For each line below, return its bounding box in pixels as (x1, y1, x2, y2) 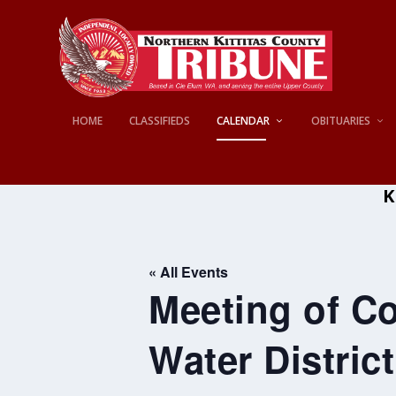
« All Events (148, 262, 228, 283)
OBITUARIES (311, 112, 371, 128)
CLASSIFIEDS (129, 112, 191, 128)
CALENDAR (217, 112, 270, 128)
